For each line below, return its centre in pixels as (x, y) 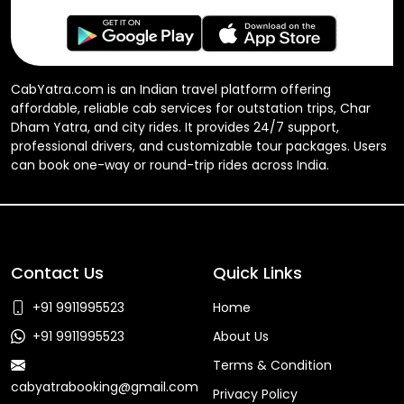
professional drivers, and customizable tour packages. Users (199, 146)
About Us (241, 336)
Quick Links (257, 272)
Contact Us (57, 272)
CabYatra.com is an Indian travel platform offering (171, 89)
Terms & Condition (272, 365)
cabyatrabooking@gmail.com (105, 386)
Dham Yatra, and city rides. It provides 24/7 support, (175, 127)
